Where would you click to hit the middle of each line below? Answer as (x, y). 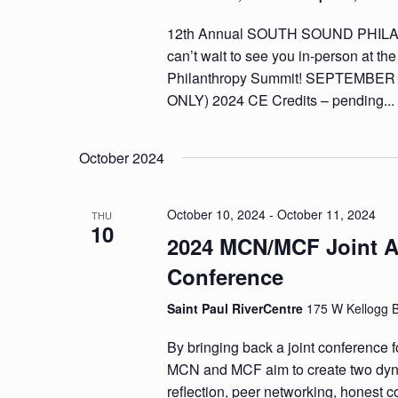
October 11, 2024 (327, 214)
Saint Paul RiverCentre (237, 308)
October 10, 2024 (217, 214)
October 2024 (122, 158)
